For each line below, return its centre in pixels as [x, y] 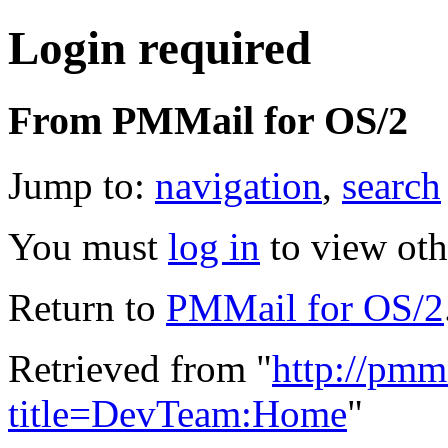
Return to [87, 307]
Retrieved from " [140, 368]
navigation [238, 185]
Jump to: [81, 185]
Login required [159, 48]
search [391, 185]
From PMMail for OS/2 [208, 120]
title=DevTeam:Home [177, 413]
